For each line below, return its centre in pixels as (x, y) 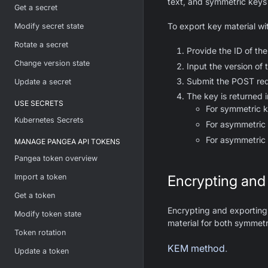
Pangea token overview (56, 158)
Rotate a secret (41, 45)
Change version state (52, 63)
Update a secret (43, 82)
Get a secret (36, 7)
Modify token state (48, 214)
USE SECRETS (39, 103)
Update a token (42, 251)
